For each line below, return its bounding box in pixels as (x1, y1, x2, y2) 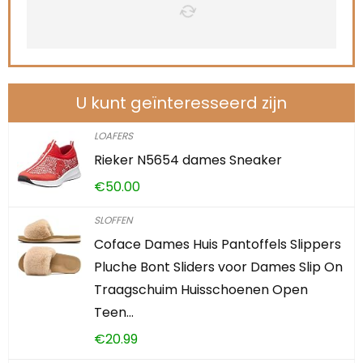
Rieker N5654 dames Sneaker (94, 151, 282, 169)
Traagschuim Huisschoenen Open (94, 280, 308, 299)
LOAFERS (94, 129, 133, 143)
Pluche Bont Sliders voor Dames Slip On (94, 258, 343, 276)
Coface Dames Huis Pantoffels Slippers (94, 235, 341, 254)
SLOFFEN (94, 213, 132, 227)
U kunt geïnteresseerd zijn (76, 92, 287, 114)
